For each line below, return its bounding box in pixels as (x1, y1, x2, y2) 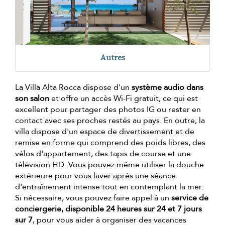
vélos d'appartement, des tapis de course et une (15, 148, 191, 160)
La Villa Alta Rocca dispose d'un (15, 82, 132, 93)
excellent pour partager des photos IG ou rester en (15, 104, 201, 116)
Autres (100, 52, 125, 63)
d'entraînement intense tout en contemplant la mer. (15, 181, 203, 193)
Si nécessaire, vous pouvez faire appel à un (15, 192, 171, 204)
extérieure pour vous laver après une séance (15, 170, 176, 182)
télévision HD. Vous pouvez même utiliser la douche (15, 159, 204, 171)
